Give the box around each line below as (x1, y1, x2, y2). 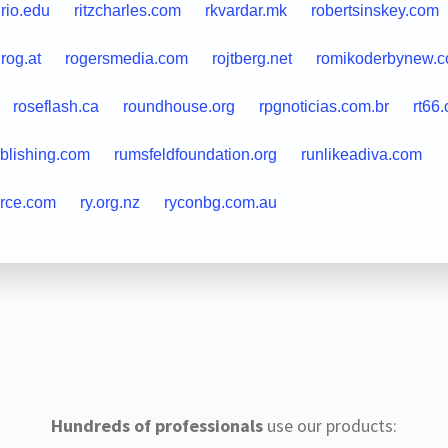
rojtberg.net (211, 49, 292, 67)
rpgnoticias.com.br (258, 97, 389, 115)
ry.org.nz (79, 193, 140, 211)
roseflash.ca (12, 97, 99, 115)
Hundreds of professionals (50, 413, 263, 437)
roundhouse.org (122, 97, 235, 115)
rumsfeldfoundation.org (113, 145, 277, 163)
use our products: (262, 413, 397, 437)
